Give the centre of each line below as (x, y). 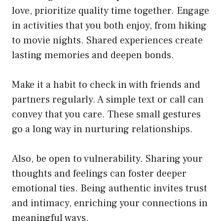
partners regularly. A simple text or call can (108, 99)
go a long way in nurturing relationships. (102, 129)
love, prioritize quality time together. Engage (110, 11)
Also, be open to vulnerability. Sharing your (107, 159)
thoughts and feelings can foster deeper (99, 173)
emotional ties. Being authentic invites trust (110, 188)
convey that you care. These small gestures (106, 114)
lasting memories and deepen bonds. (93, 55)
